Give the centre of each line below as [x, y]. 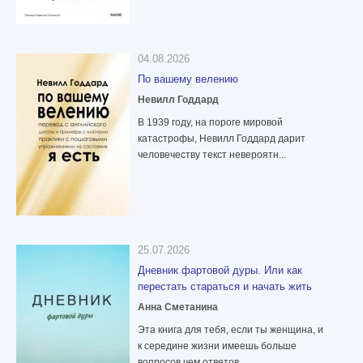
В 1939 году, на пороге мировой [210, 123]
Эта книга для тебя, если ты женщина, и [231, 330]
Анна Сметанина [178, 307]
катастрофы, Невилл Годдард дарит [222, 139]
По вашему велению [188, 79]
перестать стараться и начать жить [225, 287]
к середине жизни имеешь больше [217, 346]
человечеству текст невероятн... [212, 155]
